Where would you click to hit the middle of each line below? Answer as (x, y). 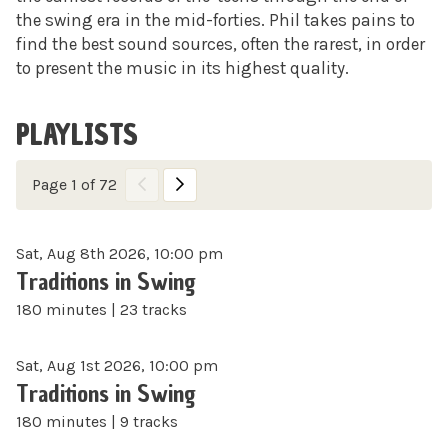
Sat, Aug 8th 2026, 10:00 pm (119, 254)
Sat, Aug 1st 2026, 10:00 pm (117, 366)
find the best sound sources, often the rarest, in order (220, 44)
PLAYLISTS (77, 136)
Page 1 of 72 (74, 185)
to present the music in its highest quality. (182, 68)
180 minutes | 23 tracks (101, 310)
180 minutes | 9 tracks (97, 422)
